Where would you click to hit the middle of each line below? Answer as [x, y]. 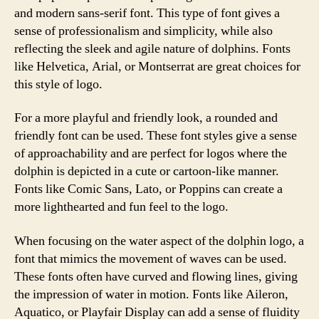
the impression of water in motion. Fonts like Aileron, [151, 294]
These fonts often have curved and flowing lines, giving [156, 276]
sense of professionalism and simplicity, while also [143, 31]
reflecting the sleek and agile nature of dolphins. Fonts [152, 48]
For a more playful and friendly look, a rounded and [146, 118]
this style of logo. [58, 84]
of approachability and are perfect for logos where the [151, 153]
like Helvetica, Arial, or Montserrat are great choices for [157, 66]
